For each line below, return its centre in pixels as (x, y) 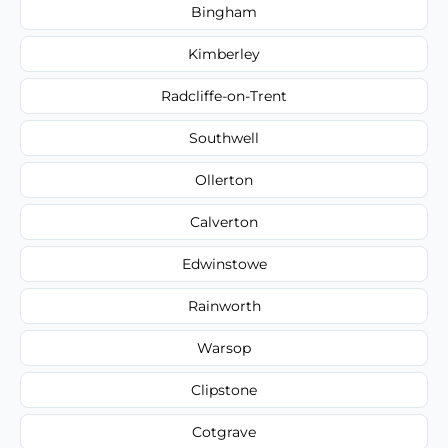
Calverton (224, 221)
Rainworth (224, 305)
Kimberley (224, 53)
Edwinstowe (224, 263)
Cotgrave (224, 431)
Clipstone (224, 389)
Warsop (224, 347)
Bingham (224, 11)
